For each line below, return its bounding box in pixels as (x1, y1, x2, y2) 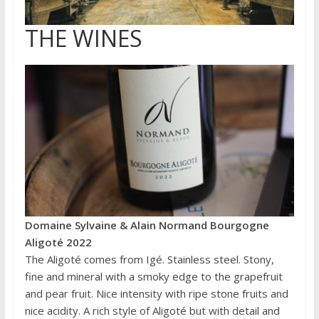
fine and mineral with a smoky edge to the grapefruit (24, 268, 283, 283)
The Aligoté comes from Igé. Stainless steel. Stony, (24, 251, 274, 266)
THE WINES (24, 22, 142, 53)
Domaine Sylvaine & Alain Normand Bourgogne (24, 217, 269, 232)
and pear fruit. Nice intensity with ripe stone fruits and (24, 286, 288, 300)
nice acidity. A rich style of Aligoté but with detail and (24, 303, 280, 318)
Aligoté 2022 (24, 234, 92, 249)
